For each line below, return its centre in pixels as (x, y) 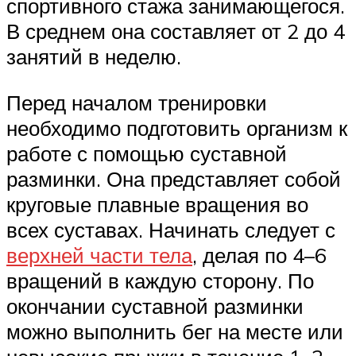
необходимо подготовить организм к (177, 128)
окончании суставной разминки (155, 306)
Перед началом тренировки (137, 102)
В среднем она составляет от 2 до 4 (176, 31)
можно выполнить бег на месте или (175, 331)
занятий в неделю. (94, 57)
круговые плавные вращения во (157, 204)
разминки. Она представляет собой (174, 178)
